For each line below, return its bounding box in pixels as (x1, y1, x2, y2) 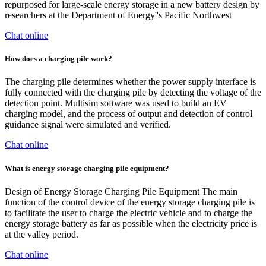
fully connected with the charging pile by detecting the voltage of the (5, 87, 261, 98)
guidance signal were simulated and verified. (5, 119, 171, 130)
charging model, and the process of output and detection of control (5, 109, 252, 119)
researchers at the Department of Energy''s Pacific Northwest (5, 10, 232, 21)
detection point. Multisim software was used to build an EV (5, 98, 227, 109)
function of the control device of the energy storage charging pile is (5, 197, 255, 207)
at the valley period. (5, 229, 78, 239)
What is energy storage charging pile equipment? (5, 163, 169, 173)
